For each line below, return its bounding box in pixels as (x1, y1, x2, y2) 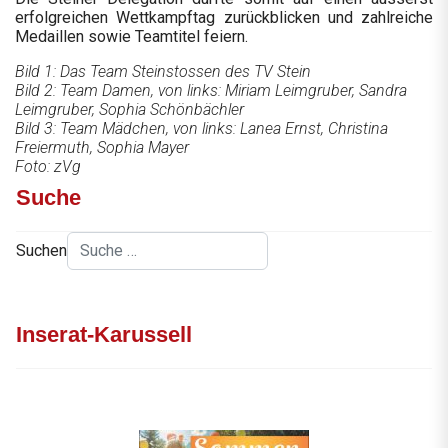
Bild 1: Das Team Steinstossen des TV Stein (15, 61, 311, 81)
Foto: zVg (15, 156, 81, 176)
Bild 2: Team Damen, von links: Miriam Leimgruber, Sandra (15, 80, 407, 100)
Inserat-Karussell (16, 321, 192, 347)
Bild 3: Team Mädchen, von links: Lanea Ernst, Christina (15, 118, 388, 138)
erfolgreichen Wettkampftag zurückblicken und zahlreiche (15, 7, 433, 27)
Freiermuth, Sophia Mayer (15, 137, 189, 157)
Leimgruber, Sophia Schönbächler (15, 99, 244, 119)
